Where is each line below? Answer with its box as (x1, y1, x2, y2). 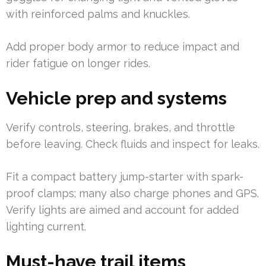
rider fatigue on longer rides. (6, 57, 150, 70)
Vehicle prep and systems (6, 88, 227, 109)
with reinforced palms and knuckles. (6, 8, 190, 21)
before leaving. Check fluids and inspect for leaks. (6, 138, 259, 151)
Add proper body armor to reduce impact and (6, 40, 239, 53)
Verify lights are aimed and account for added (6, 204, 239, 217)
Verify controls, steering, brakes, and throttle (6, 121, 235, 134)
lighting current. (6, 220, 86, 233)
